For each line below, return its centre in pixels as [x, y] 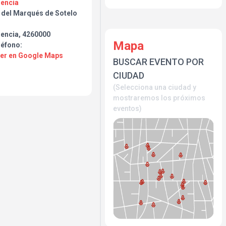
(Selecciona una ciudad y [155, 87]
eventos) [127, 108]
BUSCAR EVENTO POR [158, 62]
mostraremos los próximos [159, 98]
